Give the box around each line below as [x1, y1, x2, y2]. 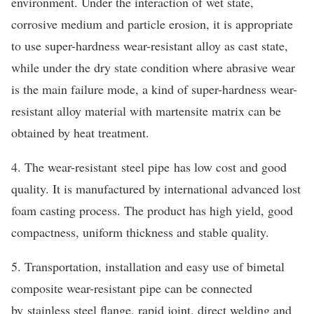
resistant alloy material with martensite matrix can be [11, 102, 281, 119]
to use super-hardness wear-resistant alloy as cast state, [11, 36, 288, 54]
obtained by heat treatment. [11, 123, 149, 141]
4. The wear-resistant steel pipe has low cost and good [11, 158, 287, 175]
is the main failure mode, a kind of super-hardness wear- [11, 80, 297, 97]
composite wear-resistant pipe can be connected [11, 279, 252, 296]
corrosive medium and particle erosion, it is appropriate [11, 15, 293, 32]
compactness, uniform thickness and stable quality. [11, 223, 269, 240]
